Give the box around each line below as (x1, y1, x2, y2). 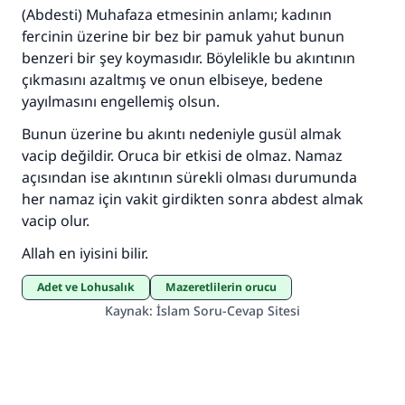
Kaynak (105, 302, 149, 319)
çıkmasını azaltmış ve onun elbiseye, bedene (22, 70, 323, 89)
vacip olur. (22, 211, 89, 231)
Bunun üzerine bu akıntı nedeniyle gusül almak (22, 124, 342, 144)
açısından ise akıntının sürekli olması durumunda (22, 167, 357, 187)
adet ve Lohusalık (44, 279, 135, 295)
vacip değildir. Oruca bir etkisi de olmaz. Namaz (22, 146, 343, 165)
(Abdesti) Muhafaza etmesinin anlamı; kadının (22, 5, 332, 24)
